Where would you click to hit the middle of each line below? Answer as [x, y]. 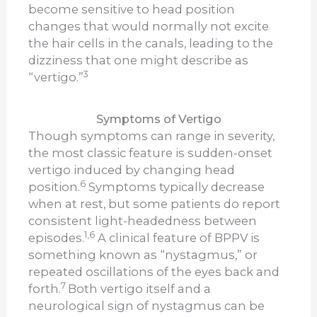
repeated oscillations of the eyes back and [154, 272]
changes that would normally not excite [149, 27]
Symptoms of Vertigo [158, 119]
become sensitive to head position [132, 10]
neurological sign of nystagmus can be [147, 306]
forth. [45, 289]
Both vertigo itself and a [140, 289]
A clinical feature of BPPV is [178, 238]
